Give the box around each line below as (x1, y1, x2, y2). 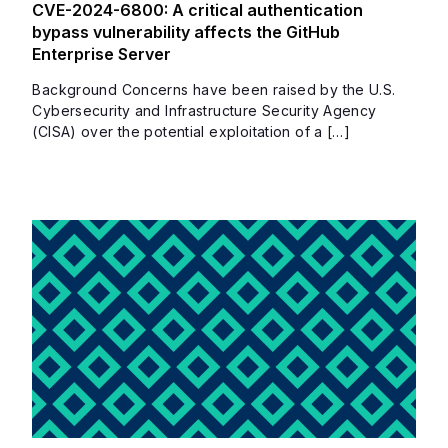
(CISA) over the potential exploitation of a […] (32, 122, 351, 140)
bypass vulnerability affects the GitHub (32, 21, 341, 42)
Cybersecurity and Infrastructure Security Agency (32, 101, 377, 119)
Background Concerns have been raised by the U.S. (32, 80, 396, 98)
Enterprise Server (32, 43, 172, 64)
